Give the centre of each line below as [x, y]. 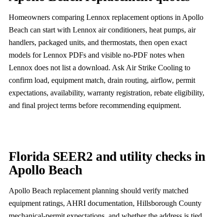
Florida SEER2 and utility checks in [107, 156]
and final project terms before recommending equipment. [95, 106]
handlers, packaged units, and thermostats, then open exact [98, 43]
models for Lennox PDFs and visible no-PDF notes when [96, 55]
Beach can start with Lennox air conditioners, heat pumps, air [102, 30]
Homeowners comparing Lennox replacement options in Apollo [106, 17]
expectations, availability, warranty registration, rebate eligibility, [106, 93]
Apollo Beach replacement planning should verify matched [98, 190]
